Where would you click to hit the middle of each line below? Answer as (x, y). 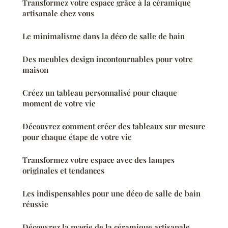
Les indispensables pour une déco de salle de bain (111, 193)
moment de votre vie (59, 103)
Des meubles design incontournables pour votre (108, 59)
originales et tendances (63, 170)
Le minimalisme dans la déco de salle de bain (104, 36)
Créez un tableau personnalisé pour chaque (100, 92)
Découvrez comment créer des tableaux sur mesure (114, 126)
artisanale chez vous (58, 13)
